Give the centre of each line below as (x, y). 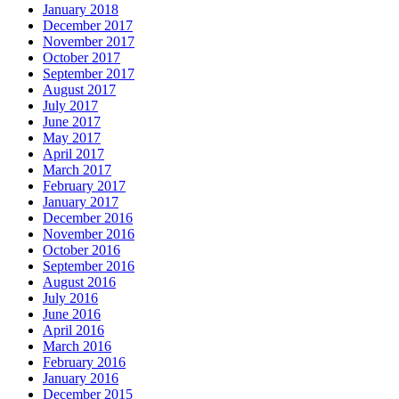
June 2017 (72, 122)
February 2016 (84, 362)
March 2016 (77, 346)
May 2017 (72, 138)
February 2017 (84, 186)
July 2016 (70, 298)
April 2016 (73, 330)
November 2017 (89, 42)
